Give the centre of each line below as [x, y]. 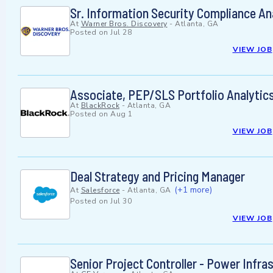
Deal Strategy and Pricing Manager [158, 176]
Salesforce [100, 190]
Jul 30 [121, 201]
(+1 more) [193, 190]
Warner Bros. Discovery [124, 24]
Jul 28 [121, 33]
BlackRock [100, 106]
